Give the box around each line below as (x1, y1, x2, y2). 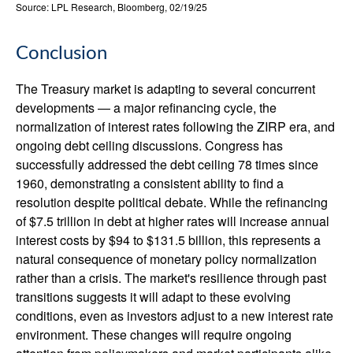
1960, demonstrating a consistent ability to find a (16, 173, 284, 192)
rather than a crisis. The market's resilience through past (16, 268, 326, 287)
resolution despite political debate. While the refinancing (16, 192, 328, 211)
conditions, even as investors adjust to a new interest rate (16, 306, 333, 325)
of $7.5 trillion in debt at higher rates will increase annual (16, 211, 329, 230)
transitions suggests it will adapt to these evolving (16, 287, 291, 306)
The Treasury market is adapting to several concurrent (16, 79, 315, 98)
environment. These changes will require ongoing (16, 325, 292, 344)
